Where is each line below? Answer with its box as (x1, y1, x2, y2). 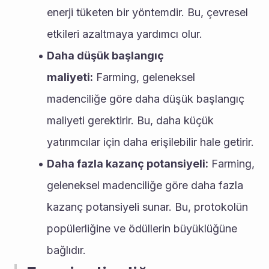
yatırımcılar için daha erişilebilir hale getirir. (47, 136, 254, 148)
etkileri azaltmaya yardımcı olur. (47, 28, 202, 40)
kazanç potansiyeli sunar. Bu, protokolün (47, 201, 248, 213)
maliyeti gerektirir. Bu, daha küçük (47, 114, 214, 127)
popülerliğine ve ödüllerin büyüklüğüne (47, 222, 237, 235)
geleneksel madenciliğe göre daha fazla (47, 179, 243, 192)
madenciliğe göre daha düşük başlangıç (47, 92, 244, 105)
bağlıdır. (47, 244, 86, 256)
